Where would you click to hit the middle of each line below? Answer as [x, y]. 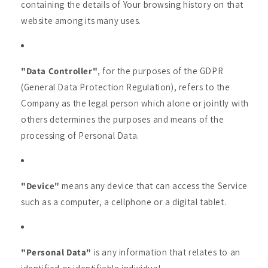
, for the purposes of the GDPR [161, 71]
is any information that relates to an [166, 252]
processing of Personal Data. [80, 135]
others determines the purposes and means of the [123, 119]
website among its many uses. [81, 21]
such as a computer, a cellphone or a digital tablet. [124, 202]
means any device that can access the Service [153, 186]
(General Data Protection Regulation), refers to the [126, 87]
